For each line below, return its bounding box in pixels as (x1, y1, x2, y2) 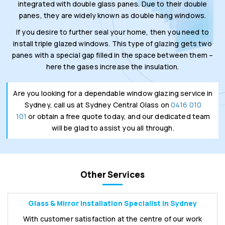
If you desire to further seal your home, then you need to (16, 27, 209, 37)
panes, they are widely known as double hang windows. (19, 11, 206, 20)
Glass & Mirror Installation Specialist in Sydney (28, 198, 197, 208)
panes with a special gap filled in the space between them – (12, 50, 213, 60)
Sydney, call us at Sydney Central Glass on (24, 100, 171, 109)
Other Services (80, 169, 145, 180)
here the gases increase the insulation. (46, 62, 179, 71)
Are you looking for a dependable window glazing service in (13, 88, 213, 98)
